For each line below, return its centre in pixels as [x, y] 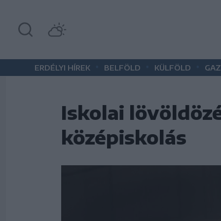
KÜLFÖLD [173, 68]
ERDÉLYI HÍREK [62, 68]
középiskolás [124, 137]
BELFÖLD [122, 68]
